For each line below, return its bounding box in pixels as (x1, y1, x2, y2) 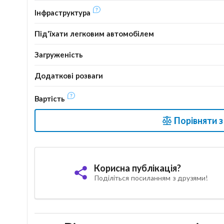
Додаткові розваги (34, 70, 103, 80)
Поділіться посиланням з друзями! (93, 173, 207, 182)
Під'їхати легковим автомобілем (34, 28, 154, 38)
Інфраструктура (34, 7, 92, 17)
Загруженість (34, 49, 83, 59)
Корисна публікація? (93, 162, 181, 174)
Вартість (34, 93, 67, 103)
